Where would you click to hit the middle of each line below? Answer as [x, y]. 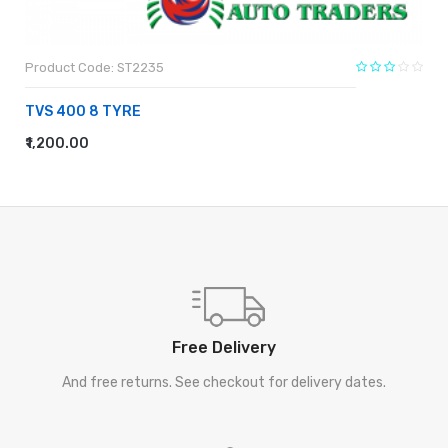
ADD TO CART [85, 149]
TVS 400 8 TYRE [83, 111]
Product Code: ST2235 [94, 67]
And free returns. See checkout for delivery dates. [224, 382]
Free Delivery [224, 347]
